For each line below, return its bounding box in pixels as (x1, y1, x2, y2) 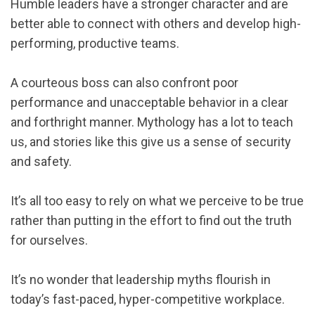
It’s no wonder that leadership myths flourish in (11, 271, 271, 287)
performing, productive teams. (11, 35, 179, 51)
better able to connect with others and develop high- (11, 15, 301, 31)
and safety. (11, 153, 72, 169)
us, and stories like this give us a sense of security (11, 134, 291, 149)
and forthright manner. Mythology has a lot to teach (11, 114, 293, 129)
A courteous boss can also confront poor (11, 75, 238, 90)
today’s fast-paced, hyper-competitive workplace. (11, 291, 285, 307)
